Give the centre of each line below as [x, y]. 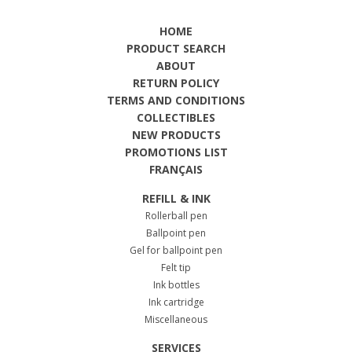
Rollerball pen [176, 215]
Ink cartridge [176, 302]
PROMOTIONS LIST [176, 152]
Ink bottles [176, 284]
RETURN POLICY [176, 82]
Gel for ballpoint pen [176, 250]
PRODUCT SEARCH [176, 48]
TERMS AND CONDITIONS [176, 100]
